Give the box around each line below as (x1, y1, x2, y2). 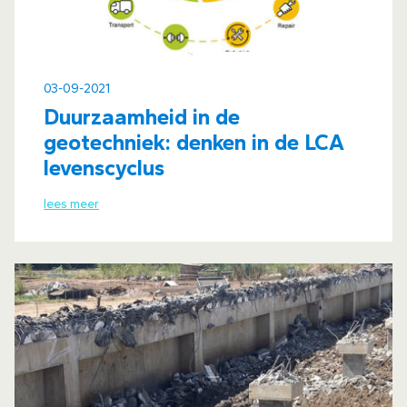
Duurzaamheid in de (44, 104, 240, 130)
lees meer (44, 196, 99, 212)
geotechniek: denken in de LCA (44, 129, 344, 155)
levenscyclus (44, 154, 164, 181)
